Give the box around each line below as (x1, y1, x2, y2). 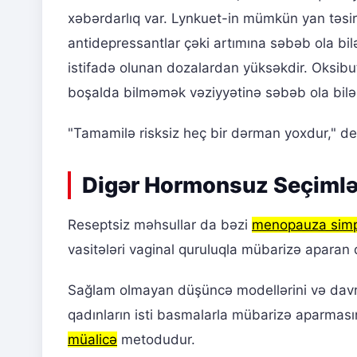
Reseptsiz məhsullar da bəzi (68, 216, 252, 233)
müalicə (68, 331, 117, 347)
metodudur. (117, 331, 195, 347)
